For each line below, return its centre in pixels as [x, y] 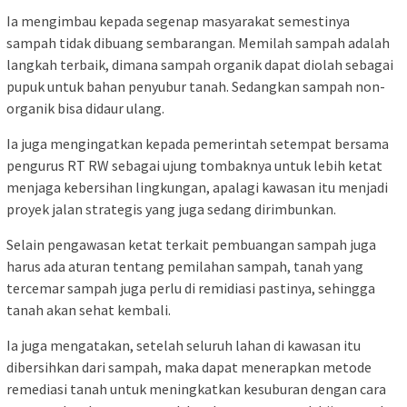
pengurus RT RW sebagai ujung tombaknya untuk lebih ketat [194, 166]
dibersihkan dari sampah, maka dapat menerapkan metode [189, 367]
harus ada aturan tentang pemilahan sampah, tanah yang [185, 267]
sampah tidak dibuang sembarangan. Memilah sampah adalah [198, 43]
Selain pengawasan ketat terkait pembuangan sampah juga [191, 245]
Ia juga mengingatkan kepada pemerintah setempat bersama [198, 144]
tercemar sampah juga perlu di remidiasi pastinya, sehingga [191, 288]
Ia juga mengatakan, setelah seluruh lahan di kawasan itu [184, 346]
